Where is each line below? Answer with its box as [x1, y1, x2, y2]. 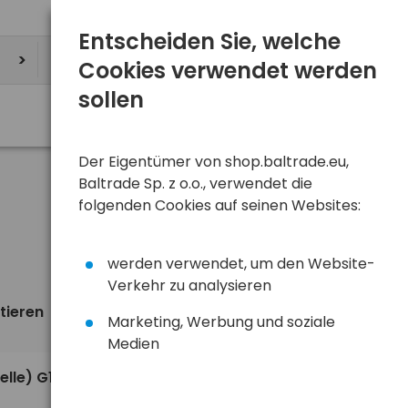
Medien [107, 333, 159, 354]
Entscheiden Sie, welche [78, 26, 341, 56]
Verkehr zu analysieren [107, 275, 271, 296]
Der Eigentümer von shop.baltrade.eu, [78, 151, 349, 172]
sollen [78, 85, 144, 115]
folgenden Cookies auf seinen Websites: [78, 195, 361, 216]
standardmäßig [76, 304, 176, 322]
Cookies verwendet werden [78, 56, 377, 86]
